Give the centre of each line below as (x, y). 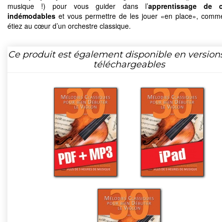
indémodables (31, 16)
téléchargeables (129, 64)
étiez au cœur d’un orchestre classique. (69, 26)
